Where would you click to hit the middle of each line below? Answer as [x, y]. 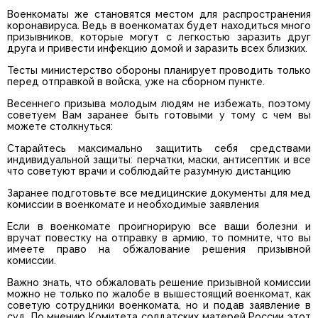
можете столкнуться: [60, 127]
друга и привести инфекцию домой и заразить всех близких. [157, 49]
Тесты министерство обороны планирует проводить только [159, 71]
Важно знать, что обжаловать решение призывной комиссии [159, 283]
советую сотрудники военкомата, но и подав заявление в [159, 306]
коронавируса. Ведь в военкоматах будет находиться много [159, 26]
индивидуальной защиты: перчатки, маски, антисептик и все [159, 160]
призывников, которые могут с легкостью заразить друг [159, 37]
